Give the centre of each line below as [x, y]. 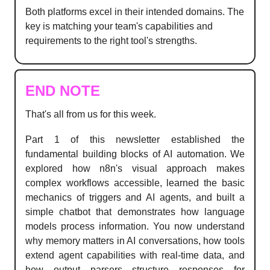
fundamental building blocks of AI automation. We [135, 154]
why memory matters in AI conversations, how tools [135, 240]
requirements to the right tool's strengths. [111, 40]
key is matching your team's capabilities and [119, 26]
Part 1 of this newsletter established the [135, 139]
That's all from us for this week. [91, 114]
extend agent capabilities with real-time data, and [135, 255]
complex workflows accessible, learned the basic [135, 183]
